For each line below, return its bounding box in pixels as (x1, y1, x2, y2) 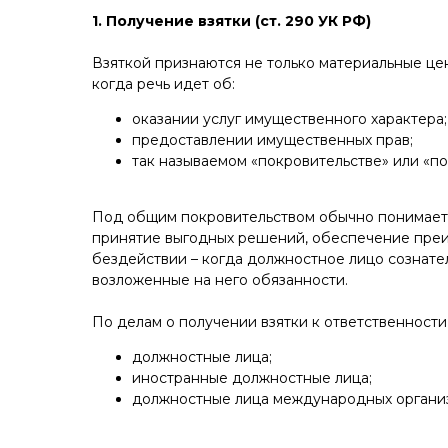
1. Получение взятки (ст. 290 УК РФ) (92, 12, 371, 30)
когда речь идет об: (92, 75, 235, 93)
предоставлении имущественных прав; (132, 131, 413, 149)
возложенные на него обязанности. (92, 271, 348, 289)
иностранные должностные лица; (132, 369, 372, 387)
